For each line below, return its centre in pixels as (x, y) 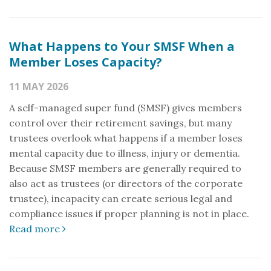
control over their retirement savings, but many (120, 123)
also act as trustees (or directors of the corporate (126, 183)
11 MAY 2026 (39, 87)
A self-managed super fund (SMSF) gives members (126, 108)
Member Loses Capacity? (86, 62)
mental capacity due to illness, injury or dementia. (125, 153)
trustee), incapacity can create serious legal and (121, 198)
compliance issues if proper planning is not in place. (129, 214)
